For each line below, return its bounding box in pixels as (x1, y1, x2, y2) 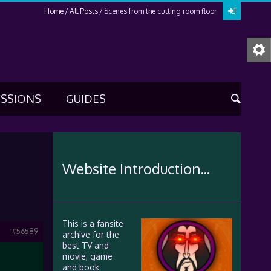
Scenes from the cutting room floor (103, 7, 217, 16)
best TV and (62, 240, 109, 250)
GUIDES (65, 92, 106, 105)
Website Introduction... (62, 159, 210, 178)
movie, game (62, 251, 113, 261)
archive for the (62, 229, 119, 240)
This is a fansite (62, 218, 123, 229)
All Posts (69, 7, 98, 16)
